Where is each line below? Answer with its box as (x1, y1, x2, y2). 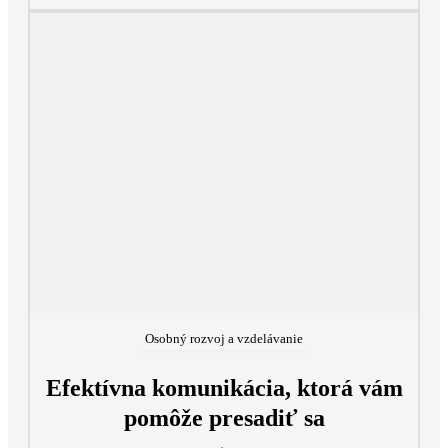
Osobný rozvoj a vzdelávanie (145, 331, 303, 347)
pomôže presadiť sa (123, 405, 325, 432)
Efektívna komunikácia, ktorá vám (45, 375, 403, 402)
